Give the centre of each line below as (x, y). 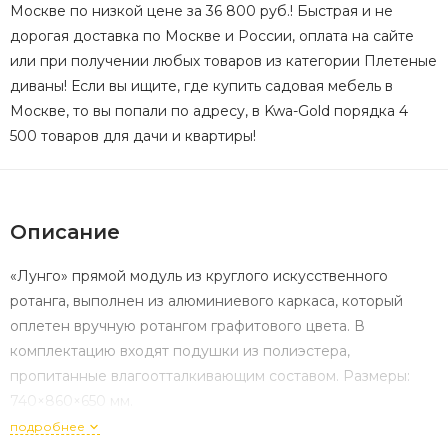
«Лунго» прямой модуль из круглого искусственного (199, 276)
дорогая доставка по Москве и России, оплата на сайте (212, 36)
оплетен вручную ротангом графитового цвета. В (187, 326)
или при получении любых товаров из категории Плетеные (223, 61)
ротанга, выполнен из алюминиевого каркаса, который (206, 301)
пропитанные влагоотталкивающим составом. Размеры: (210, 376)
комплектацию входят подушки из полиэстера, (180, 351)
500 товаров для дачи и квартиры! (133, 136)
